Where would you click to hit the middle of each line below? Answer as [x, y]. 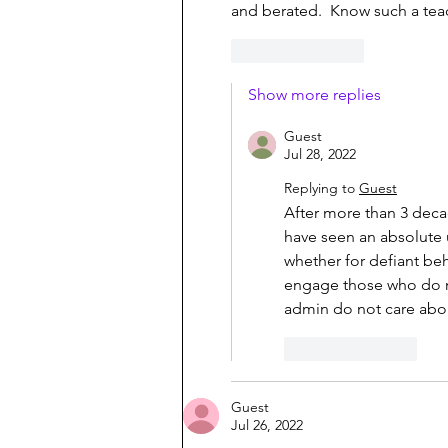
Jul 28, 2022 [320, 154]
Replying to [319, 188]
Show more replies [314, 95]
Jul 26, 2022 [267, 425]
